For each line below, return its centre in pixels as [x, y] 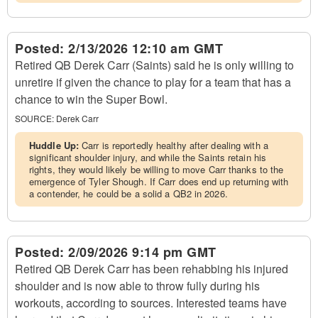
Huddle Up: [56, 145]
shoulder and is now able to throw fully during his [137, 286]
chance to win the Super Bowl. [91, 99]
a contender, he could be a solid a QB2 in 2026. [128, 193]
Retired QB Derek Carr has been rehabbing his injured [152, 269]
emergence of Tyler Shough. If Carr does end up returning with [159, 181]
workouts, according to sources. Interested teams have [151, 303]
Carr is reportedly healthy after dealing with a [175, 145]
